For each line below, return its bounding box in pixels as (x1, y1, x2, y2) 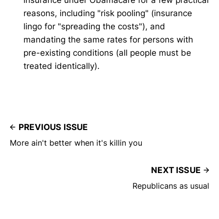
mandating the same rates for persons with (23, 34, 193, 44)
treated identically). (23, 61, 100, 71)
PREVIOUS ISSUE (19, 122, 88, 132)
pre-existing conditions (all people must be (23, 47, 191, 58)
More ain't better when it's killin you (10, 137, 142, 148)
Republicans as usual (132, 180, 209, 191)
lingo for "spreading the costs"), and (23, 21, 165, 31)
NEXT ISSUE (151, 165, 200, 175)
